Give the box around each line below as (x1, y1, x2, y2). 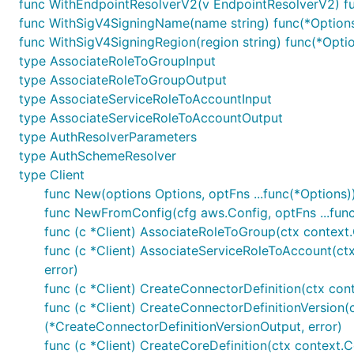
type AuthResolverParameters (19, 129, 197, 145)
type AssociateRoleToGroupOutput (19, 72, 227, 88)
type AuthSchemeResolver (19, 148, 176, 164)
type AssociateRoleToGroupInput (19, 53, 216, 69)
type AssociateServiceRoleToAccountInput (19, 91, 272, 107)
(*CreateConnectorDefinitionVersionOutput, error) (44, 318, 342, 334)
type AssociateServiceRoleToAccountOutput (19, 110, 283, 126)
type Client (19, 167, 85, 183)
